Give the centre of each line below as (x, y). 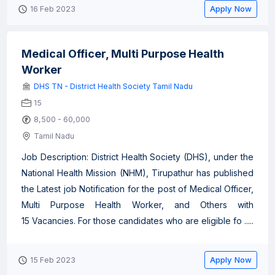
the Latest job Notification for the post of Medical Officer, (137, 189)
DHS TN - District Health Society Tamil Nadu (113, 86)
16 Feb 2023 (53, 9)
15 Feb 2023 (53, 260)
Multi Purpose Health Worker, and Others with (137, 205)
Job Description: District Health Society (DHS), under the (137, 157)
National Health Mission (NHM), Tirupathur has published (137, 173)
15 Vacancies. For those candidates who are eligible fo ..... (137, 221)
